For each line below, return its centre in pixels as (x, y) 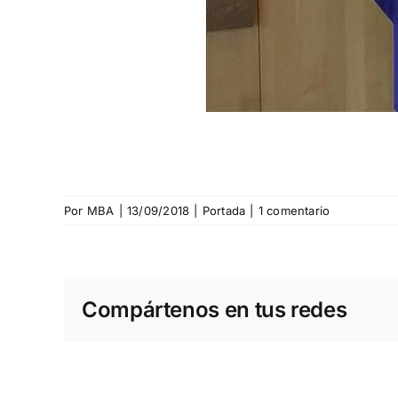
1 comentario (294, 211)
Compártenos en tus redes (215, 310)
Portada (224, 211)
